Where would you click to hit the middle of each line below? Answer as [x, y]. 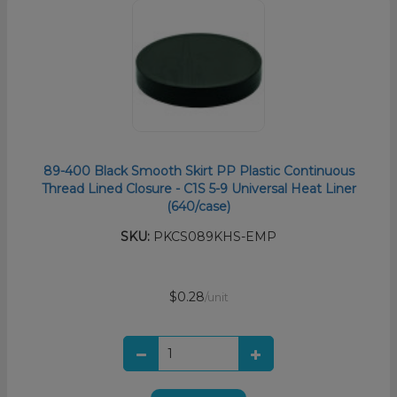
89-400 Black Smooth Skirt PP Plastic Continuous [198, 171]
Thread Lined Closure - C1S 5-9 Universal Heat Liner [198, 189]
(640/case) [198, 207]
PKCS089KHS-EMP [213, 237]
